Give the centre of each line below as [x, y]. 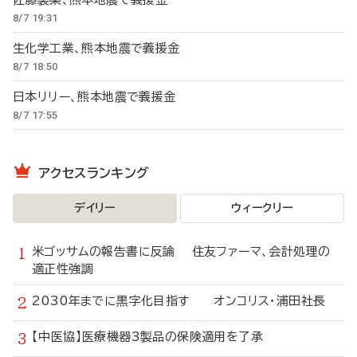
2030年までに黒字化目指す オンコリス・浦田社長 [179, 301]
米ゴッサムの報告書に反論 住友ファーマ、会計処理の [181, 251]
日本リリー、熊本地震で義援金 [103, 97]
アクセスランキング [94, 173]
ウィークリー [262, 208]
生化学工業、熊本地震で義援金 [105, 48]
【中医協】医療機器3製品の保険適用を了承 [156, 337]
